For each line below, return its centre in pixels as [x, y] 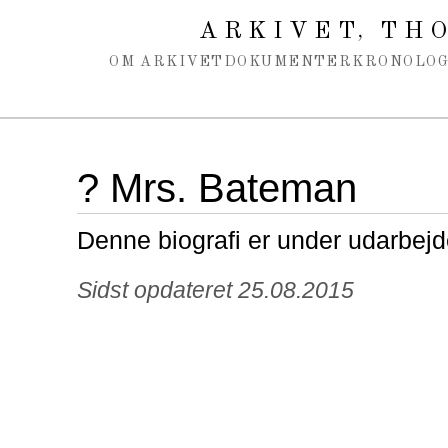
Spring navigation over [93, 18]
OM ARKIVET [166, 62]
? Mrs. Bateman [217, 188]
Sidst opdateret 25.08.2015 [215, 289]
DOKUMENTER [288, 62]
